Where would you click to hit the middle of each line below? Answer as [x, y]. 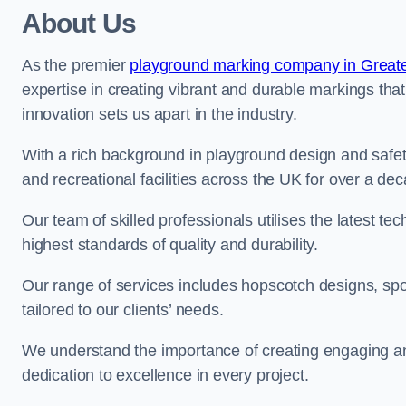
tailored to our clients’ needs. [123, 310]
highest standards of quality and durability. [170, 245]
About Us [79, 23]
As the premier [76, 65]
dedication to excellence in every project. [165, 375]
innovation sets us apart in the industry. [159, 114]
